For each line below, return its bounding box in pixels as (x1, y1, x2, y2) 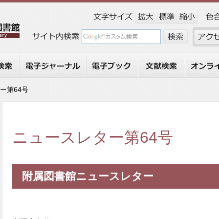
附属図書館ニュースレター (22, 170, 153, 183)
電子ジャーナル (19, 54, 74, 63)
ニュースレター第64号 (12, 129, 173, 147)
